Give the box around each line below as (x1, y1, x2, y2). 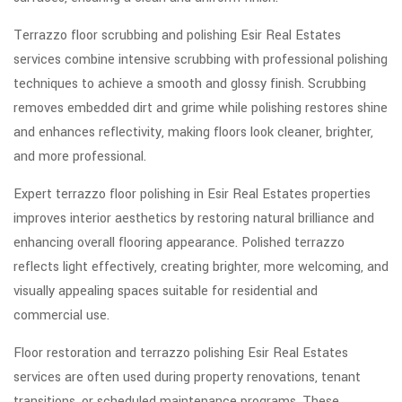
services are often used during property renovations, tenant (13, 368, 361, 388)
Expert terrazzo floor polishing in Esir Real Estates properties (13, 185, 371, 205)
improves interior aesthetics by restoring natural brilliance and (13, 209, 374, 229)
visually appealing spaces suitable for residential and (13, 282, 318, 301)
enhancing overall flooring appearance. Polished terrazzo (13, 233, 345, 253)
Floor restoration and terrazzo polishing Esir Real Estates (13, 344, 348, 363)
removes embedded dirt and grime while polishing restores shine (13, 99, 388, 118)
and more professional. (13, 147, 146, 167)
